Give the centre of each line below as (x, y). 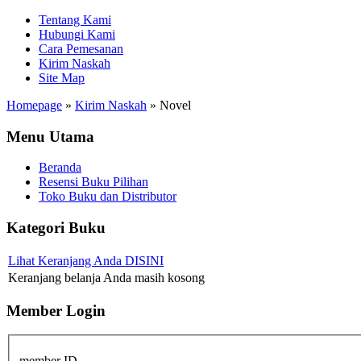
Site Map (62, 78)
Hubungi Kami (77, 34)
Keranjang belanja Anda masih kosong (106, 277)
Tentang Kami (75, 20)
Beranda (60, 168)
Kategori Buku (56, 228)
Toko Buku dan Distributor (108, 197)
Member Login (56, 310)
